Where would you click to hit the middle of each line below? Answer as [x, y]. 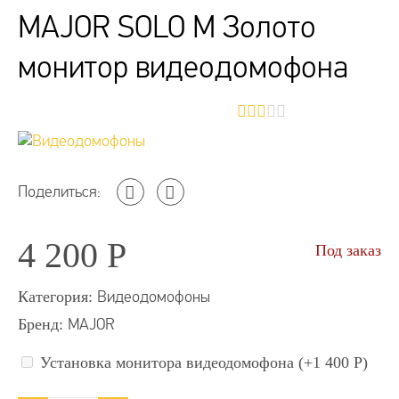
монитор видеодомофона [183, 67]
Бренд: [43, 324]
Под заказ [348, 250]
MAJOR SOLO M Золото [167, 27]
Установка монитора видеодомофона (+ [174, 362]
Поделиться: [59, 191]
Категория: [57, 296]
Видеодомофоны [154, 297]
